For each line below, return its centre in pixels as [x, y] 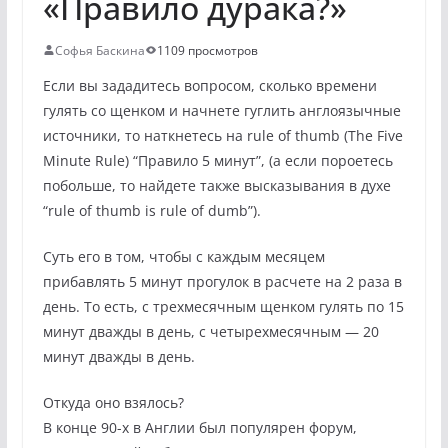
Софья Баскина [99, 50]
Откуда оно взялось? [113, 402]
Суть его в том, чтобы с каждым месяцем [183, 256]
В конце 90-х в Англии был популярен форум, [199, 427]
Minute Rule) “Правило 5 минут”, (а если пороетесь [217, 160]
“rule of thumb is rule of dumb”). [151, 210]
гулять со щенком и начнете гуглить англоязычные [221, 110]
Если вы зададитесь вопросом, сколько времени [209, 85]
